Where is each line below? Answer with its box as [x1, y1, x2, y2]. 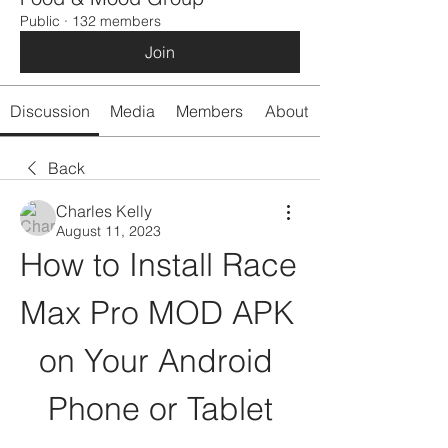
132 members [72, 12, 161, 30]
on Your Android [38, 341, 273, 380]
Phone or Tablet [47, 389, 273, 428]
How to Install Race [20, 245, 297, 284]
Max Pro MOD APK [20, 293, 294, 332]
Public [20, 12, 60, 30]
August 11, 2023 [56, 222, 161, 240]
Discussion [9, 101, 90, 121]
